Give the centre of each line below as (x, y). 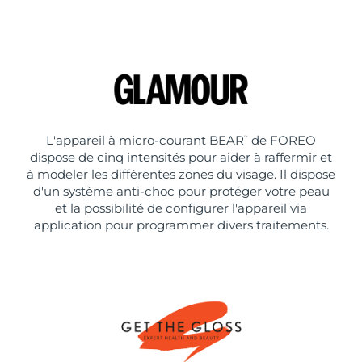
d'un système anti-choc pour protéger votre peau (181, 191)
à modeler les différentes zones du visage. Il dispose (181, 174)
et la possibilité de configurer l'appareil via (181, 208)
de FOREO (282, 140)
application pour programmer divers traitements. (181, 225)
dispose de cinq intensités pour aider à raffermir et (181, 157)
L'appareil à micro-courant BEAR (145, 140)
